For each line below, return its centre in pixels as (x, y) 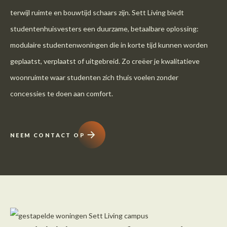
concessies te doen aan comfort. (62, 93)
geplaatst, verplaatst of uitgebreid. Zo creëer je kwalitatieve (105, 61)
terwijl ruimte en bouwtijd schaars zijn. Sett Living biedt (97, 12)
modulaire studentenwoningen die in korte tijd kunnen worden (109, 45)
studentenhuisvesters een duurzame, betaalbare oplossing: (104, 29)
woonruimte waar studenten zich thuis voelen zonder (94, 77)
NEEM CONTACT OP (48, 135)
